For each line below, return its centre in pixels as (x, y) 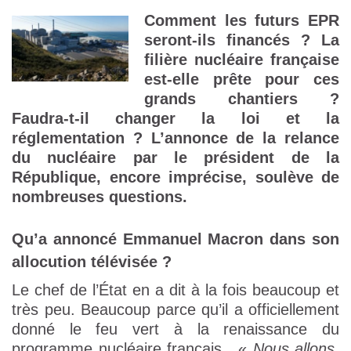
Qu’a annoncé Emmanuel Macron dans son (175, 239)
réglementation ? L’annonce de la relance (175, 138)
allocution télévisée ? (92, 262)
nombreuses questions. (100, 197)
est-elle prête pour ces (242, 80)
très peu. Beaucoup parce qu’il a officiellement (175, 310)
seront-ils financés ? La (242, 40)
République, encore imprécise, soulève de (175, 177)
